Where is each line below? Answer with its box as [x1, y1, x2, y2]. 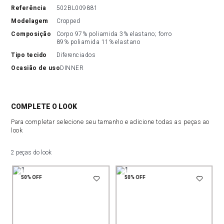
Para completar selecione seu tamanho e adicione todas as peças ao [11, 118, 209, 125]
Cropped [56, 16, 80, 25]
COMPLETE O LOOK [11, 102, 77, 110]
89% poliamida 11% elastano [56, 37, 140, 46]
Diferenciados [56, 50, 96, 59]
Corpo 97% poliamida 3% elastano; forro [56, 29, 172, 38]
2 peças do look [11, 149, 52, 156]
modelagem [16, 16, 48, 25]
